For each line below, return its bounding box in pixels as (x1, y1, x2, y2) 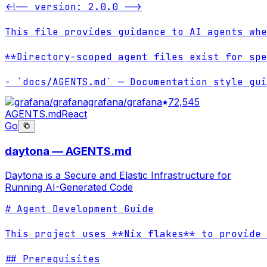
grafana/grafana (88, 96, 162, 108)
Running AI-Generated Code (5, 181, 133, 193)
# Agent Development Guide (5, 202, 154, 215)
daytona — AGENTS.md (5, 144, 132, 159)
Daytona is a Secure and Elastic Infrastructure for (5, 169, 231, 181)
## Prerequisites (5, 252, 100, 265)
